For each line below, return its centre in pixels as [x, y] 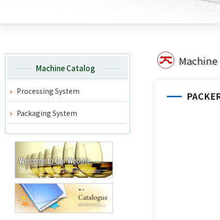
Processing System [48, 91]
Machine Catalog [65, 68]
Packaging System [47, 113]
